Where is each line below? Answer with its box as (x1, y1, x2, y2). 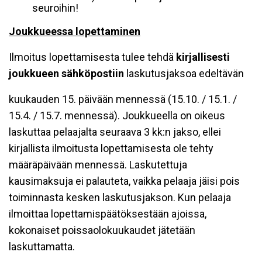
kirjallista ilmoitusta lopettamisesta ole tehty (9, 142, 213, 154)
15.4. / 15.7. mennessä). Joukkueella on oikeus (9, 109, 225, 122)
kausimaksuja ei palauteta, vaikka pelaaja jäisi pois (9, 175, 240, 187)
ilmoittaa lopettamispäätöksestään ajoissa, (9, 208, 206, 220)
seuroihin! (32, 2, 78, 14)
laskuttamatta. (9, 240, 75, 253)
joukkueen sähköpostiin (9, 67, 126, 80)
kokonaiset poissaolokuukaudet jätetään (9, 224, 195, 236)
